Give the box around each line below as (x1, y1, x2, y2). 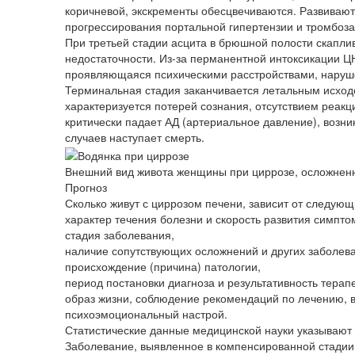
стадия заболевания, (65, 226, 174, 242)
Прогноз (65, 178, 107, 195)
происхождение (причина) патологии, (65, 258, 261, 274)
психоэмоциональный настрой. (65, 305, 227, 322)
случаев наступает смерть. (65, 129, 204, 146)
